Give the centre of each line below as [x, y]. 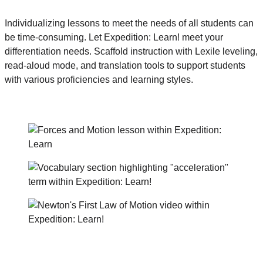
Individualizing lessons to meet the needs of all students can [129, 23]
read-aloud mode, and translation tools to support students [125, 65]
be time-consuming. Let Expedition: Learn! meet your [114, 37]
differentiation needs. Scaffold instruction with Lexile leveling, [131, 51]
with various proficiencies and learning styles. [99, 79]
